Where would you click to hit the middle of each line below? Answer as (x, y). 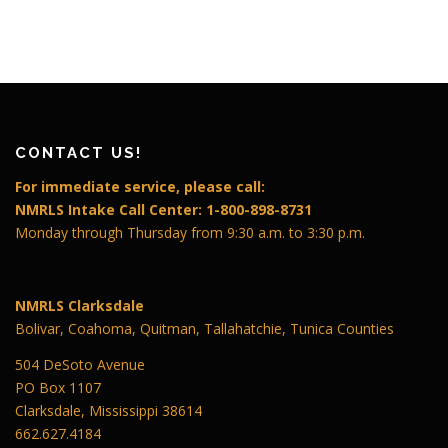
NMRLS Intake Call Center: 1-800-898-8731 (163, 210)
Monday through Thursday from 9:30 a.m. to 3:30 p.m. (190, 233)
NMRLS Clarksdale (79, 305)
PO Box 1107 (58, 387)
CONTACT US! (78, 153)
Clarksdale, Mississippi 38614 (108, 410)
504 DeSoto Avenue (80, 364)
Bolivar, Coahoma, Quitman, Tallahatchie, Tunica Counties (204, 328)
